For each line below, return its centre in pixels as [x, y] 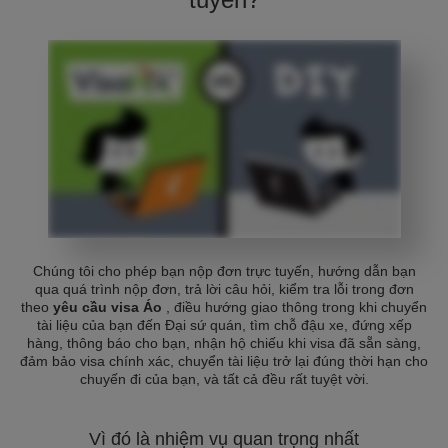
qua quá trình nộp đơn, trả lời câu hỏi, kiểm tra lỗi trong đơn [224, 289]
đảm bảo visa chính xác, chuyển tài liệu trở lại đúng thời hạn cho [224, 361]
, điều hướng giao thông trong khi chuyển [296, 307]
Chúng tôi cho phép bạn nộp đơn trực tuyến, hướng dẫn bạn [224, 271]
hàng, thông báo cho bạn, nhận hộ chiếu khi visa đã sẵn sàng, [224, 343]
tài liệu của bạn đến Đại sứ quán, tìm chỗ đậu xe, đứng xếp [224, 325]
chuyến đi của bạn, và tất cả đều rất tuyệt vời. [224, 379]
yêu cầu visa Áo [109, 307]
